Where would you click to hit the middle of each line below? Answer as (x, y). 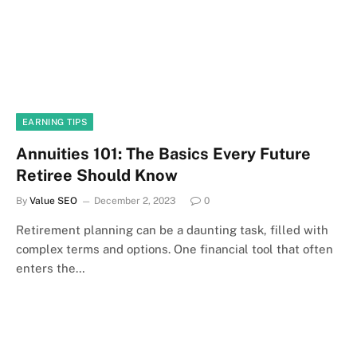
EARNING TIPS (55, 122)
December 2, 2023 (135, 201)
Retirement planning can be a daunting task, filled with (172, 230)
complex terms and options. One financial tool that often (175, 249)
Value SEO (53, 201)
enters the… (51, 268)
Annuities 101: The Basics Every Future (163, 154)
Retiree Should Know (97, 175)
